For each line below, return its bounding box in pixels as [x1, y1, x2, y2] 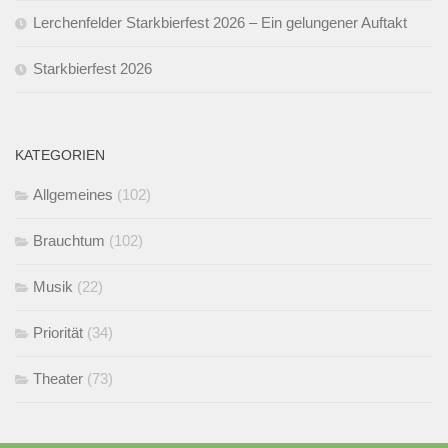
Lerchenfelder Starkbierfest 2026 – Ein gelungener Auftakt [33, 14, 407, 32]
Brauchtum [33, 232, 105, 250]
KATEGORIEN [15, 147, 105, 164]
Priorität [33, 324, 83, 342]
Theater [33, 370, 83, 388]
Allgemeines [33, 186, 113, 204]
